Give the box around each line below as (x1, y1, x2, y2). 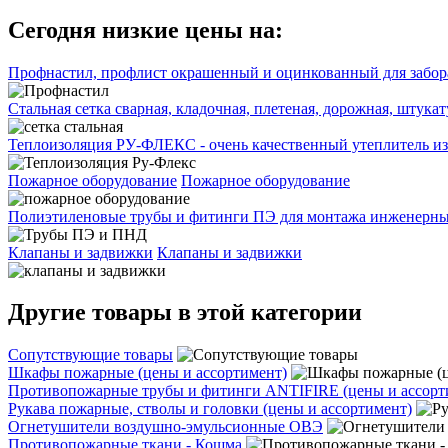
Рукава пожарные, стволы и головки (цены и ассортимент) (8, 400, 412, 418)
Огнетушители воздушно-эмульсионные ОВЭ (8, 418, 323, 436)
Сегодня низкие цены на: (8, 16, 283, 43)
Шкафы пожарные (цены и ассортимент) (8, 364, 287, 382)
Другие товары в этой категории (8, 299, 362, 326)
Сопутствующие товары (8, 346, 173, 364)
